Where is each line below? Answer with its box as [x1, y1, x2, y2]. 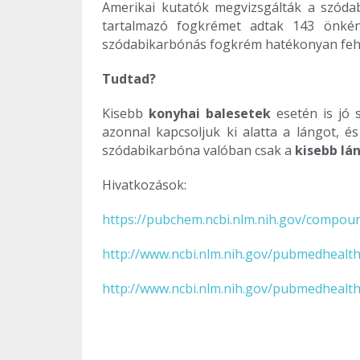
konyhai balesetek [149, 104, 271, 123]
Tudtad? [102, 70, 156, 88]
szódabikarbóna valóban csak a [102, 141, 295, 160]
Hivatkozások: [102, 176, 186, 194]
